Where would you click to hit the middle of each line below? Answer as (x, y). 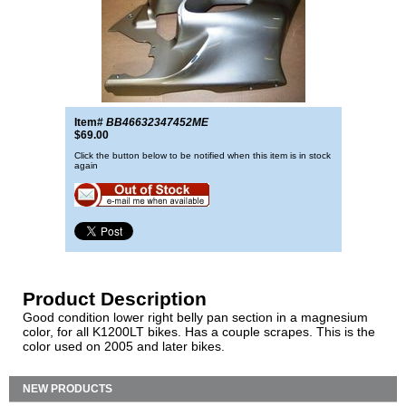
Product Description (115, 299)
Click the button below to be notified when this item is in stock (202, 155)
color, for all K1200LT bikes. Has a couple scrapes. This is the (199, 332)
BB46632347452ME (157, 122)
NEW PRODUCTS (68, 389)
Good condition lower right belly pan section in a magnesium (195, 317)
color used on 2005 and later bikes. (124, 346)
